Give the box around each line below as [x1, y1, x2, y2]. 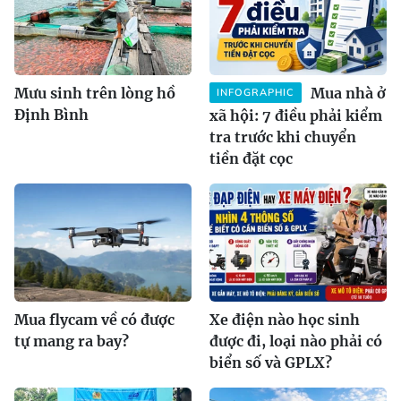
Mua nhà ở [311, 84, 386, 103]
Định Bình [14, 106, 89, 124]
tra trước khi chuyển [209, 128, 356, 147]
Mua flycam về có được [14, 311, 175, 329]
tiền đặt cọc [209, 149, 293, 168]
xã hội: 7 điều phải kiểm [209, 107, 382, 125]
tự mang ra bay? [14, 332, 129, 351]
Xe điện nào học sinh [209, 311, 360, 329]
